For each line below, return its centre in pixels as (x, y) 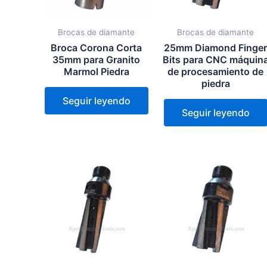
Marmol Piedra (96, 71)
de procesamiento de (216, 71)
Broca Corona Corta (97, 47)
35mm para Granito (97, 59)
